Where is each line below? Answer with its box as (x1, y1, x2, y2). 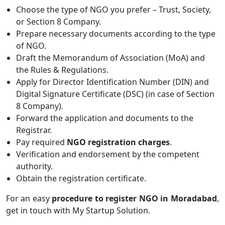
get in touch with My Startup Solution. (6, 204, 150, 216)
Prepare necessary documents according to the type (16, 28, 215, 39)
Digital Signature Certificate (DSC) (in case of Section (16, 88, 214, 99)
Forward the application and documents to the (16, 112, 193, 124)
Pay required (16, 136, 67, 148)
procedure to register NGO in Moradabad (52, 192, 217, 204)
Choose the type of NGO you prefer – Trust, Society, (16, 4, 211, 15)
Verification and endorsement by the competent (16, 148, 199, 160)
